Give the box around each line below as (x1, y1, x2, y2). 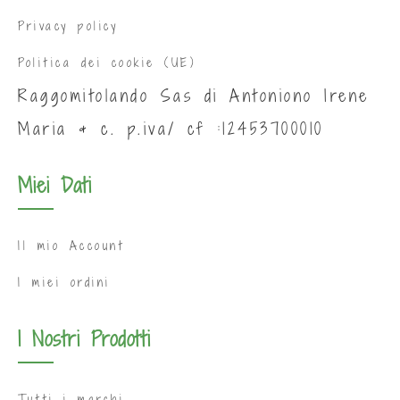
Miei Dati (18, 170, 92, 200)
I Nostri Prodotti (18, 323, 151, 354)
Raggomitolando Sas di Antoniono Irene (18, 82, 370, 107)
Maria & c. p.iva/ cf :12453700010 (18, 115, 324, 140)
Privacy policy (18, 16, 118, 35)
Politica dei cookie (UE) (18, 53, 196, 71)
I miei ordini (18, 272, 111, 291)
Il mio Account (18, 236, 124, 254)
